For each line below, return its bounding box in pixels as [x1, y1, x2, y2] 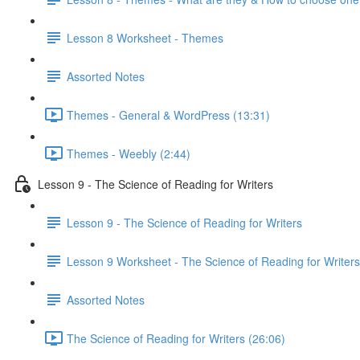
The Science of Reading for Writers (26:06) [67, 329, 285, 346]
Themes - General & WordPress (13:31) [67, 106, 270, 123]
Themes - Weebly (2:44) [67, 145, 190, 162]
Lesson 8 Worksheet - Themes [67, 29, 223, 46]
